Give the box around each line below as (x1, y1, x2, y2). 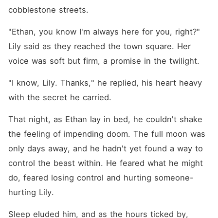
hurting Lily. (8, 187, 54, 197)
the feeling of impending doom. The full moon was (8, 129, 205, 139)
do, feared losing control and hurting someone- (8, 173, 194, 182)
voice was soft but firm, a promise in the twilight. (8, 56, 200, 66)
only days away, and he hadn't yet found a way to (8, 144, 203, 153)
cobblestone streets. (8, 5, 89, 15)
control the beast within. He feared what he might (8, 158, 203, 168)
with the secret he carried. (8, 92, 111, 102)
